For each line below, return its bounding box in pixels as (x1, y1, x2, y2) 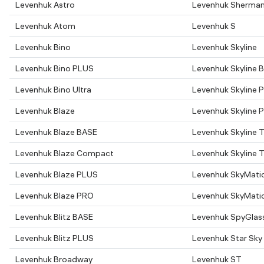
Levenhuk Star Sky (192, 233, 262, 243)
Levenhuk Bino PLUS (15, 63, 94, 74)
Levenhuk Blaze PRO (15, 190, 94, 201)
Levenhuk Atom (15, 21, 75, 31)
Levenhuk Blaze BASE (15, 127, 97, 137)
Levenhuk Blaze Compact (15, 148, 114, 159)
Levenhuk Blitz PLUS (15, 233, 94, 243)
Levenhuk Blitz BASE (15, 212, 93, 222)
